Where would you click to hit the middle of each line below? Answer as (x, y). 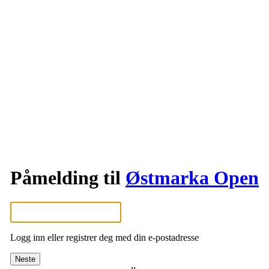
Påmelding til (68, 178)
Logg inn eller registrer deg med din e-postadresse (104, 238)
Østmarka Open (192, 178)
